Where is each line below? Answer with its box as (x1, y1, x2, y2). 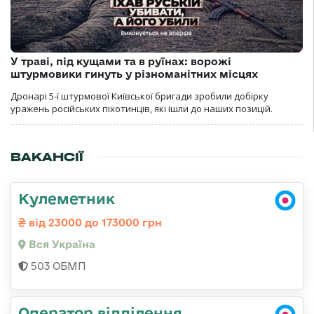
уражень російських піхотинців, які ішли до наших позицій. (11, 102, 273, 116)
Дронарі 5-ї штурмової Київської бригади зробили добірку (11, 90, 268, 103)
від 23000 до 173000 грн (26, 217, 162, 229)
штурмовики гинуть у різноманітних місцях (11, 68, 258, 81)
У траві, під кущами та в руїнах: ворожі (11, 55, 231, 68)
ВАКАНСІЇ (11, 149, 83, 165)
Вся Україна (26, 238, 95, 251)
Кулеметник (18, 190, 115, 207)
